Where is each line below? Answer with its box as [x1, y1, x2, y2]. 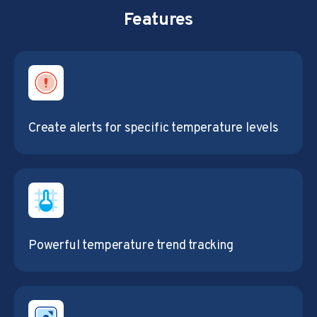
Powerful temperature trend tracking [28, 237, 234, 254]
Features [124, 8, 193, 32]
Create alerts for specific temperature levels [28, 120, 279, 137]
